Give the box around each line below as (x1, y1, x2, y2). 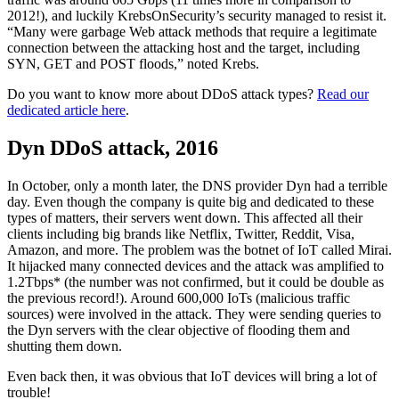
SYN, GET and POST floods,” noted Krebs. (7, 56, 259, 72)
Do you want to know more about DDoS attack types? (7, 86, 317, 102)
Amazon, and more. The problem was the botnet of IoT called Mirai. (7, 241, 392, 257)
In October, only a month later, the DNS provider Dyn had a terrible (7, 177, 387, 193)
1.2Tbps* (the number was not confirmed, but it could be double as (7, 273, 384, 289)
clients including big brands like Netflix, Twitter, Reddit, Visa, (7, 225, 354, 241)
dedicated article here (7, 102, 126, 118)
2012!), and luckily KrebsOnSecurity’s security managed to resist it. (7, 8, 387, 24)
